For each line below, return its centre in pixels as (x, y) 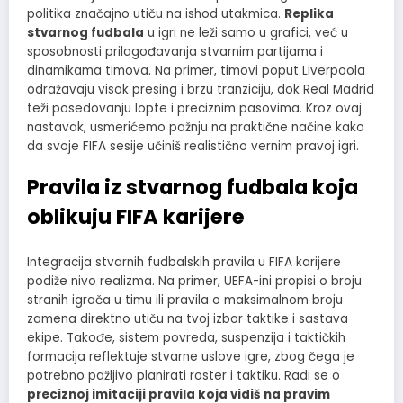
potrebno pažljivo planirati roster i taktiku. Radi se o (184, 375)
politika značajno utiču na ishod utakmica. (156, 14)
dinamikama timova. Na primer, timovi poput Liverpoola (196, 71)
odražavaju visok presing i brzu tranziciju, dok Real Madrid (201, 90)
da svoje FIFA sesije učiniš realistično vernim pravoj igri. (193, 147)
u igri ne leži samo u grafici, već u (246, 33)
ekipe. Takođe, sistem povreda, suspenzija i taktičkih (186, 337)
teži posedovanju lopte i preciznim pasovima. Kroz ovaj (194, 109)
